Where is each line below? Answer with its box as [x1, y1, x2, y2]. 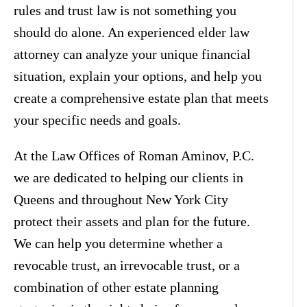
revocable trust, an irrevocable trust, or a [14, 257, 240, 273]
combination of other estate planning [14, 279, 219, 295]
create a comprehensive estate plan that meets [14, 90, 269, 106]
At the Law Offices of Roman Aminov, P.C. [14, 147, 254, 163]
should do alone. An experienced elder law [14, 24, 249, 40]
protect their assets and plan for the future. [14, 213, 250, 229]
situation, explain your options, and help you [14, 68, 262, 84]
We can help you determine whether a [14, 235, 223, 251]
